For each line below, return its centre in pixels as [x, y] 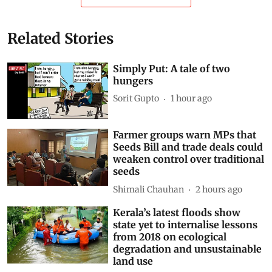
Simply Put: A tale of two [172, 68]
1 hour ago [192, 99]
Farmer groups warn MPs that [185, 135]
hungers [133, 80]
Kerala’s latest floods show [177, 213]
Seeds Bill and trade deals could [188, 147]
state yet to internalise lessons [185, 225]
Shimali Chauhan [149, 189]
